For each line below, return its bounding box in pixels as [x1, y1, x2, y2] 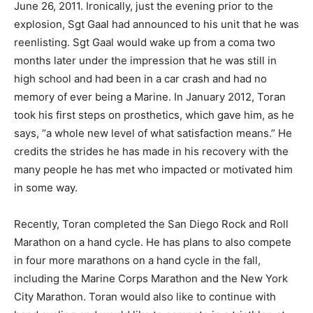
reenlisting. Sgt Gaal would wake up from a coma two [14, 35, 275, 49]
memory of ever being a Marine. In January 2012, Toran [14, 89, 286, 103]
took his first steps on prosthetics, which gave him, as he [14, 108, 294, 122]
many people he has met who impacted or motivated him [14, 162, 293, 176]
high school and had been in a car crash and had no [14, 71, 267, 85]
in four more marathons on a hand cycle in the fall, [14, 253, 261, 267]
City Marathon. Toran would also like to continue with [14, 289, 276, 303]
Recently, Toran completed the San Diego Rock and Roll [14, 217, 289, 231]
